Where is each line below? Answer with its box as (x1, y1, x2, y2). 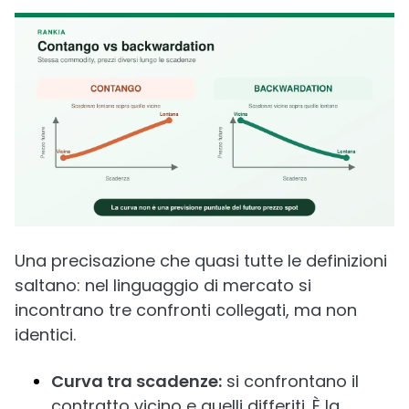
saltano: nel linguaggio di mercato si (15, 274, 311, 297)
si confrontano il (222, 370, 359, 393)
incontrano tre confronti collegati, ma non (15, 299, 357, 321)
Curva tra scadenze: (51, 370, 222, 393)
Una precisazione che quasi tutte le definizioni (15, 249, 387, 272)
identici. (15, 323, 76, 346)
